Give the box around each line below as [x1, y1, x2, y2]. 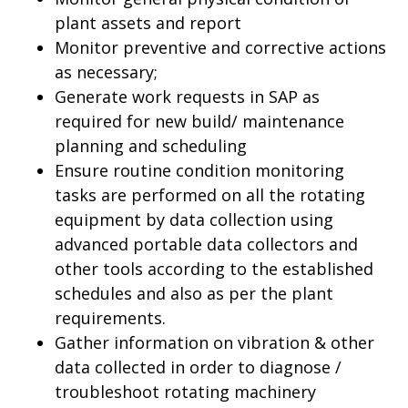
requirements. [55, 307, 166, 329]
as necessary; [55, 61, 158, 83]
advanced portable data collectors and [55, 233, 358, 255]
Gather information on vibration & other [55, 331, 374, 353]
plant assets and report [55, 12, 241, 34]
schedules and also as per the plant [55, 282, 333, 304]
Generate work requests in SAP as [55, 86, 320, 107]
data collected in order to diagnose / [55, 356, 342, 378]
